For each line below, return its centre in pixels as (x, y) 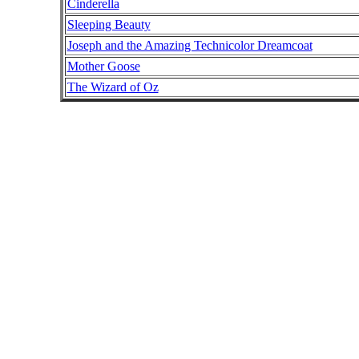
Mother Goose (103, 66)
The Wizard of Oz (113, 87)
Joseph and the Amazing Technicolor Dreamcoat (190, 45)
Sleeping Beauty (109, 24)
